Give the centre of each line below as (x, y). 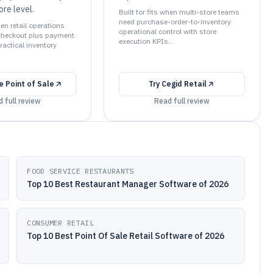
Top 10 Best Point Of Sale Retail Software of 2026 (126, 236)
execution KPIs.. (145, 41)
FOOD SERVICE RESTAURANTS (80, 171)
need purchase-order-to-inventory (175, 22)
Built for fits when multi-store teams (179, 12)
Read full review (182, 101)
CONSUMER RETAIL (60, 223)
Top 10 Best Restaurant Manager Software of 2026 (128, 184)
